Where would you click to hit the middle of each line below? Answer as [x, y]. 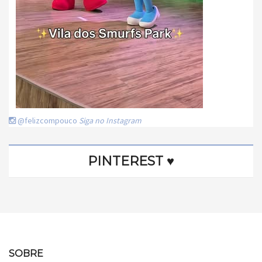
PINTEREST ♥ [131, 161]
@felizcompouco [47, 120]
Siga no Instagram [110, 120]
